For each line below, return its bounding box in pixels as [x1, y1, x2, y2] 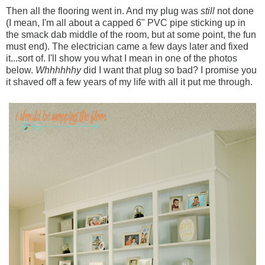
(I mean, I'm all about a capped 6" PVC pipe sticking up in [6, 18, 245, 28]
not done [215, 6, 254, 17]
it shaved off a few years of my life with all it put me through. [6, 77, 255, 88]
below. [6, 65, 35, 76]
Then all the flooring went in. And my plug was [6, 6, 201, 17]
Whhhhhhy [35, 65, 81, 76]
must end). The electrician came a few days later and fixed [6, 41, 248, 52]
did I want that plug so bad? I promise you [81, 65, 257, 76]
